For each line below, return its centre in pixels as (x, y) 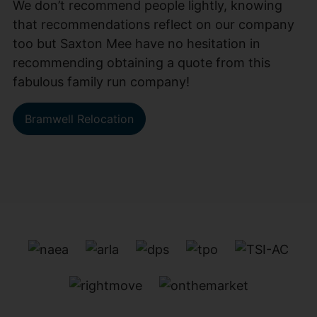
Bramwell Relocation (79, 119)
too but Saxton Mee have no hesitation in (137, 44)
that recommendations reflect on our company (154, 25)
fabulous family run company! (101, 82)
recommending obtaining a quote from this (142, 63)
